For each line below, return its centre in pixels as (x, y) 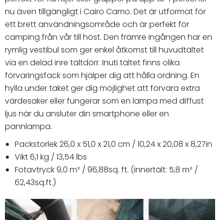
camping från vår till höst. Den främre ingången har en (109, 37)
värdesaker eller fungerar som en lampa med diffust (104, 101)
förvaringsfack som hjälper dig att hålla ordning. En (102, 75)
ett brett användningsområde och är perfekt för (97, 24)
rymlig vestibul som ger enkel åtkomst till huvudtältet (104, 50)
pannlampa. (28, 126)
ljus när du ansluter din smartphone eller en (87, 113)
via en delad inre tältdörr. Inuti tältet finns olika (92, 62)
